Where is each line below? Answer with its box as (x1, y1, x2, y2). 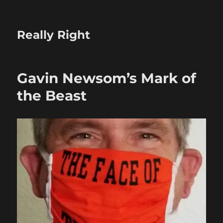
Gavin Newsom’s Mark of (17, 70, 197, 87)
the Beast (17, 87, 87, 104)
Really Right (17, 28, 91, 42)
